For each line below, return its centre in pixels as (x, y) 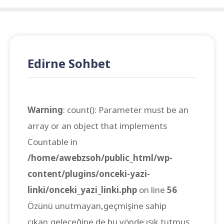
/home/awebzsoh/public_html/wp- (100, 158)
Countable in (52, 142)
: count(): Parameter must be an (126, 110)
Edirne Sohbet (69, 63)
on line (152, 190)
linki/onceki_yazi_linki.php (82, 190)
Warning (45, 110)
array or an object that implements (97, 126)
